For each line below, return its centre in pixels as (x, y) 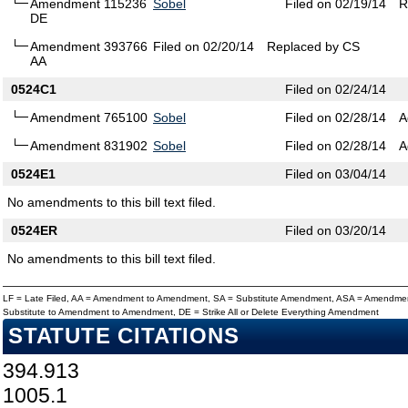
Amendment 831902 (89, 146)
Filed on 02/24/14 (336, 90)
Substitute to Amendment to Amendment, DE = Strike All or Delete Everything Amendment (191, 312)
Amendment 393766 (89, 47)
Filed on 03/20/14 (336, 231)
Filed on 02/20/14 (204, 47)
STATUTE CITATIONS (124, 337)
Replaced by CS (313, 47)
